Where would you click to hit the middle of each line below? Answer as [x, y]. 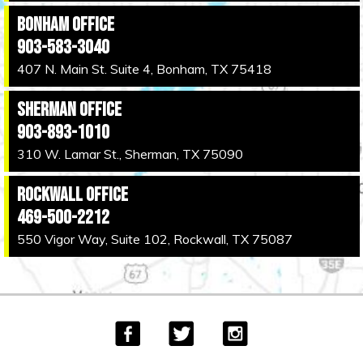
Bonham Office [65, 24]
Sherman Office [69, 109]
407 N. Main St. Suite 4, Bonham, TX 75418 [144, 68]
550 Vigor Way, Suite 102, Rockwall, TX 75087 [154, 239]
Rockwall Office [72, 194]
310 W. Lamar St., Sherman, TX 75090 [130, 154]
